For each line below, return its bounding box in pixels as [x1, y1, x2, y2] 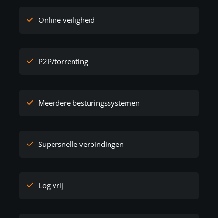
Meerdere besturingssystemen [36, 97, 140, 108]
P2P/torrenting [36, 56, 89, 66]
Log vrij [36, 180, 64, 190]
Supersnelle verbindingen [36, 139, 124, 149]
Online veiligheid [36, 15, 95, 25]
